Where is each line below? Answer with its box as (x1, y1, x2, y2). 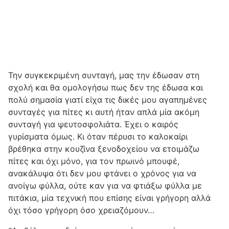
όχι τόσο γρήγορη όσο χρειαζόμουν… (8, 205, 154, 215)
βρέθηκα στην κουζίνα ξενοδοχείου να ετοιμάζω (8, 144, 199, 154)
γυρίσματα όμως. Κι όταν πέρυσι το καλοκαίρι (8, 131, 188, 142)
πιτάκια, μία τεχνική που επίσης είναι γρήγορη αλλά (8, 193, 211, 203)
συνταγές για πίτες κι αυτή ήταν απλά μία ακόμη (8, 107, 199, 117)
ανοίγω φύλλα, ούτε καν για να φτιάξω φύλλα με (8, 180, 202, 191)
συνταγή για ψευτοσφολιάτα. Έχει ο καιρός (8, 119, 178, 129)
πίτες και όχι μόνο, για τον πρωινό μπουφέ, (8, 156, 179, 166)
